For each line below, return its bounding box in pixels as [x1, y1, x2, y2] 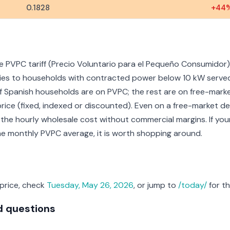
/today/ [178, 180, 207, 191]
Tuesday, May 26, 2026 [47, 180, 133, 191]
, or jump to [133, 180, 178, 191]
